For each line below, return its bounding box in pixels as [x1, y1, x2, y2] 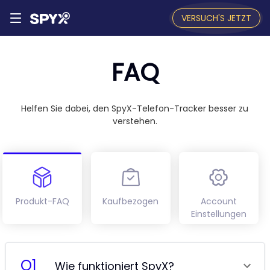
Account [201, 195, 237, 207]
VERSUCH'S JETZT [181, 12, 251, 24]
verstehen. [112, 115, 157, 127]
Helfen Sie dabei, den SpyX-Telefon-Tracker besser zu [21, 102, 249, 115]
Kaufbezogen [102, 195, 159, 207]
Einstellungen [191, 208, 247, 220]
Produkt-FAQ [15, 195, 69, 207]
